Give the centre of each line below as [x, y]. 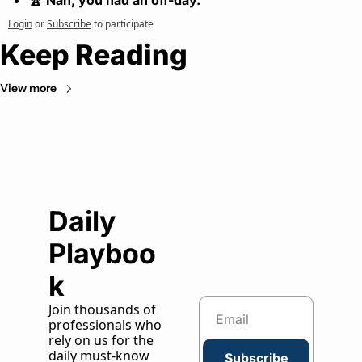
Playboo [102, 254]
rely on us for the [101, 341]
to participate [124, 24]
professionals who [105, 325]
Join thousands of [102, 310]
